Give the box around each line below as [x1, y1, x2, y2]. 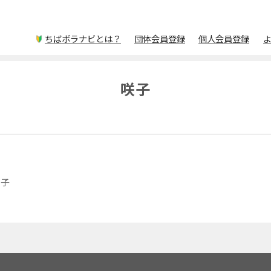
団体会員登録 [134, 32, 185, 45]
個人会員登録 [198, 32, 250, 45]
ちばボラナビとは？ [44, 32, 121, 45]
